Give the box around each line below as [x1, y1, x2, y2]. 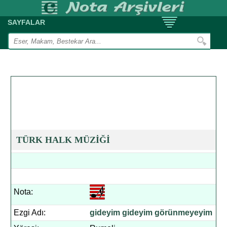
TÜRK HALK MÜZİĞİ [16, 135, 110, 145]
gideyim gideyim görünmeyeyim [90, 208, 213, 217]
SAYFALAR [8, 18, 45, 26]
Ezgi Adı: [14, 208, 46, 217]
